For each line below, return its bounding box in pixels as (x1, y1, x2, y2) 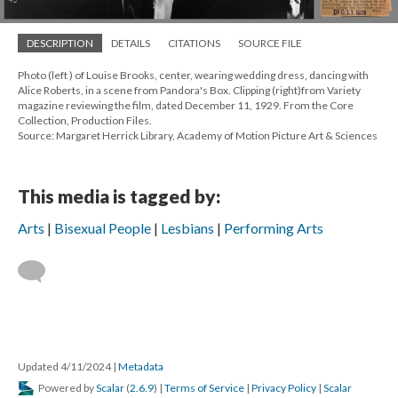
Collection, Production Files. (18, 114, 152, 128)
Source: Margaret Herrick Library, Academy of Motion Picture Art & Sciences (18, 129, 378, 143)
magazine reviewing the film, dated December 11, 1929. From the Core (18, 99, 354, 113)
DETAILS (111, 36, 150, 51)
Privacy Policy (251, 381, 316, 395)
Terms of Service (164, 381, 244, 395)
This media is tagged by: (18, 185, 220, 208)
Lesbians (161, 219, 214, 237)
